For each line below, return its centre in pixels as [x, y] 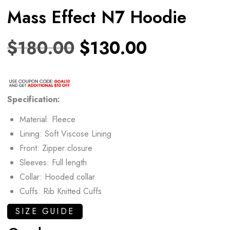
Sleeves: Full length [53, 162]
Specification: [34, 99]
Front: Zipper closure [56, 148]
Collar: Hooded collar [57, 177]
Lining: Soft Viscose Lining [65, 133]
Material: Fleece [47, 119]
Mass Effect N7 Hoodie [97, 17]
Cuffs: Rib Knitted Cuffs [61, 191]
